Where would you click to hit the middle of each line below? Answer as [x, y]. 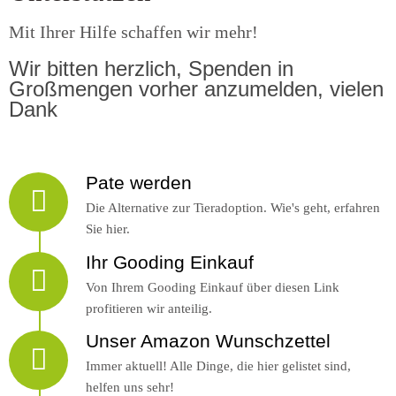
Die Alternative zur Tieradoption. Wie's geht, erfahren [233, 208]
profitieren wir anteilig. [149, 308]
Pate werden [139, 183]
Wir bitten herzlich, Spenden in [151, 69]
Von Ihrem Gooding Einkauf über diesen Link [213, 286]
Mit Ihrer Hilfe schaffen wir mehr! [133, 32]
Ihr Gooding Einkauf [170, 262]
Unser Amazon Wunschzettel [208, 341]
